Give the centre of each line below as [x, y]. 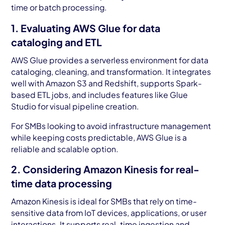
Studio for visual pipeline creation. [76, 106]
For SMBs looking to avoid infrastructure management [111, 126]
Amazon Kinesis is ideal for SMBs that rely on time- [104, 201]
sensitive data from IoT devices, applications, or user [109, 213]
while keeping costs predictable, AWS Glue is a [99, 137]
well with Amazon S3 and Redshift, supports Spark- [107, 83]
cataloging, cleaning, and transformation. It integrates [111, 71]
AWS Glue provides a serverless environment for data [110, 60]
